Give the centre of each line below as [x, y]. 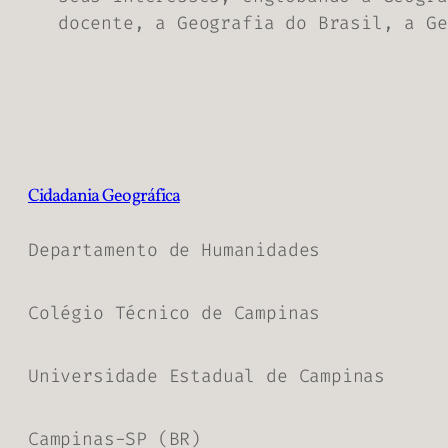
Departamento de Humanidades [174, 249]
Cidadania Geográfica [104, 196]
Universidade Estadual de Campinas [207, 375]
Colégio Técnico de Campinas [174, 312]
